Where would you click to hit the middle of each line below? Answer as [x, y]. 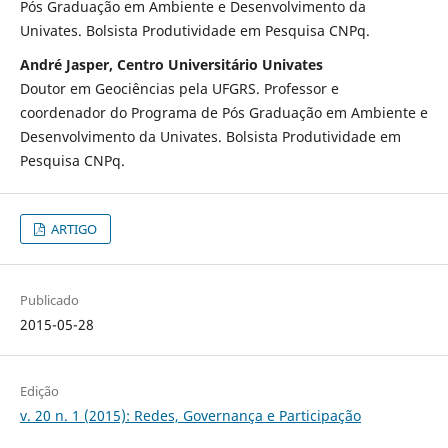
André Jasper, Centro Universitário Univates [171, 65]
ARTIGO [73, 229]
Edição [39, 391]
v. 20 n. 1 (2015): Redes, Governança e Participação [190, 416]
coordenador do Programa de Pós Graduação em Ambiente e [223, 113]
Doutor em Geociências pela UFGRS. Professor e [179, 89]
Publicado [49, 300]
